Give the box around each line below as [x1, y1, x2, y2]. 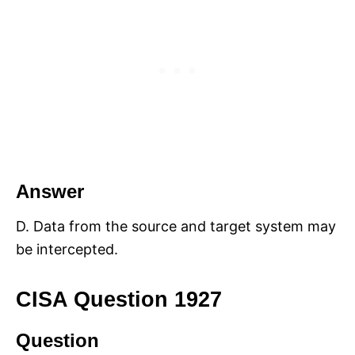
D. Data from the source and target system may [16, 217, 336, 235]
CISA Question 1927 [16, 287, 222, 311]
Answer [16, 180, 84, 202]
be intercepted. [16, 240, 118, 258]
